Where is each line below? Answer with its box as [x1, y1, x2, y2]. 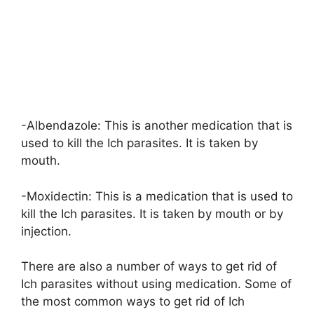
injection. [21, 224, 71, 238]
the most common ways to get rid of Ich [21, 294, 245, 309]
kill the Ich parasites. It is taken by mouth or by [21, 206, 283, 221]
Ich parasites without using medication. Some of [21, 277, 292, 292]
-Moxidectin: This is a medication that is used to [21, 189, 293, 203]
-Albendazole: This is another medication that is [21, 118, 292, 133]
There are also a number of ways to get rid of [21, 259, 277, 274]
